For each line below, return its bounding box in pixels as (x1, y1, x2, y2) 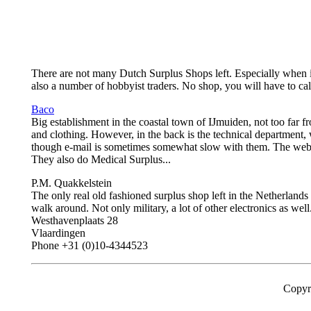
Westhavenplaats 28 (31, 215, 118, 226)
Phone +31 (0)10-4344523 (31, 239, 148, 251)
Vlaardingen (31, 227, 85, 239)
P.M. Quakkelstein (31, 177, 112, 189)
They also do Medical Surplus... (31, 153, 171, 165)
